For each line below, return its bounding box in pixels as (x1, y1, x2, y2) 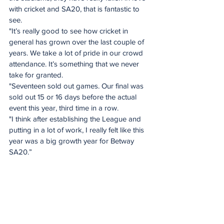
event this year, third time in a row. (9, 103, 118, 112)
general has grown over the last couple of (9, 37, 146, 46)
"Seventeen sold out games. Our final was (9, 81, 145, 90)
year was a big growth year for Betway (9, 136, 136, 145)
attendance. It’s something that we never (9, 59, 141, 68)
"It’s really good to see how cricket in (9, 26, 130, 35)
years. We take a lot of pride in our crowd (9, 48, 145, 57)
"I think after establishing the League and (9, 114, 143, 123)
